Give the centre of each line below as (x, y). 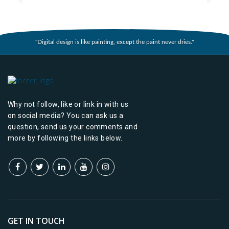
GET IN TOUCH (36, 221)
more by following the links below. (65, 138)
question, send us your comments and (73, 127)
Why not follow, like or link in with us (68, 104)
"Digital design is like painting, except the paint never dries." (114, 42)
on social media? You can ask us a (66, 116)
